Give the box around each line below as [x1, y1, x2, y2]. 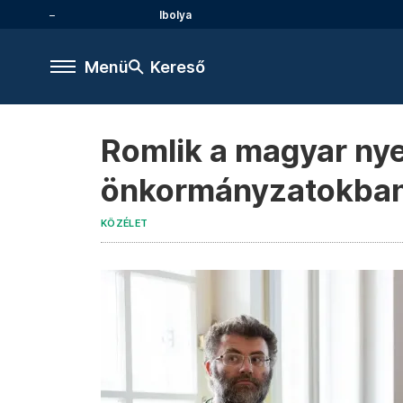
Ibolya [159, 7, 192, 22]
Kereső [150, 57, 205, 76]
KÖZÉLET [101, 218, 148, 229]
